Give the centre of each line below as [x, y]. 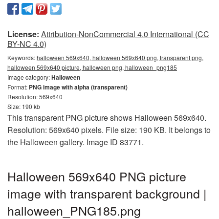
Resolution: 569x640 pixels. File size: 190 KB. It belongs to [109, 130]
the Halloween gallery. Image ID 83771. [76, 142]
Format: [18, 87]
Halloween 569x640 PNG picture [97, 176]
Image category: [29, 77]
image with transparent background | [107, 193]
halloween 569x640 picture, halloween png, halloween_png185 [92, 67]
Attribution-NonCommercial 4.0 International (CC [125, 34]
